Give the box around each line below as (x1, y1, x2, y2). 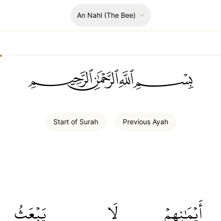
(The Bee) (102, 11, 136, 19)
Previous (122, 117, 152, 126)
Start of (53, 117, 79, 126)
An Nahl (77, 11, 102, 19)
